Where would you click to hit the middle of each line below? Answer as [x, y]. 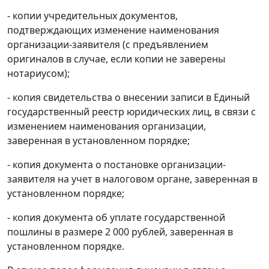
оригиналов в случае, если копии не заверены [116, 59]
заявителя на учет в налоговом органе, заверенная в [132, 179]
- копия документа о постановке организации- [116, 165]
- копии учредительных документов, [92, 16]
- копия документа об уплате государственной [116, 218]
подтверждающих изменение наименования [113, 30]
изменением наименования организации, [107, 126]
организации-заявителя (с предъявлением [108, 45]
